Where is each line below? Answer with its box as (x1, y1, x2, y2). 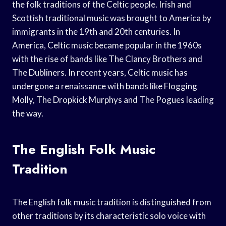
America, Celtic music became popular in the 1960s (12, 39, 202, 50)
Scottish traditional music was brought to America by (12, 12, 211, 23)
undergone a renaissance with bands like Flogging (12, 80, 197, 91)
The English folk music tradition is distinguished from (12, 196, 211, 207)
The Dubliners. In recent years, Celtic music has (12, 67, 188, 78)
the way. (12, 107, 43, 119)
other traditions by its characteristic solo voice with (12, 210, 206, 221)
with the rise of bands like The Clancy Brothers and (12, 53, 202, 64)
